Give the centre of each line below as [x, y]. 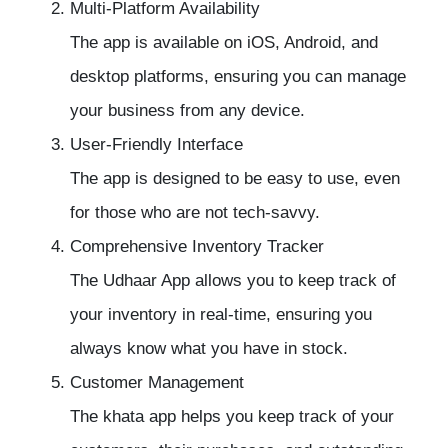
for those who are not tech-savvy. [195, 213]
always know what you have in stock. [209, 349]
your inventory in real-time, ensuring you [221, 315]
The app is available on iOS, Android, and [224, 43]
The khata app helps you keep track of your [232, 417]
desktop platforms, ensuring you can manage [238, 77]
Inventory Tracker [258, 247]
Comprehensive [131, 247]
